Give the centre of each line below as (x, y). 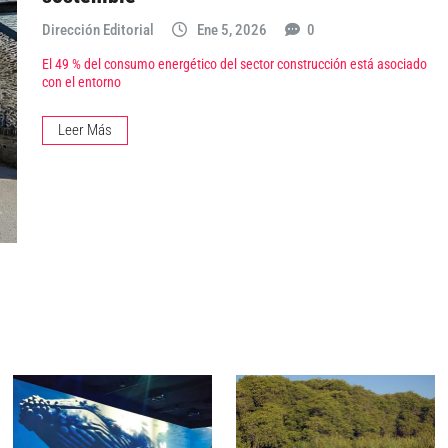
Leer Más (85, 130)
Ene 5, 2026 (232, 29)
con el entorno (81, 83)
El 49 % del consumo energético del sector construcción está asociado (234, 65)
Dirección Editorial (98, 29)
